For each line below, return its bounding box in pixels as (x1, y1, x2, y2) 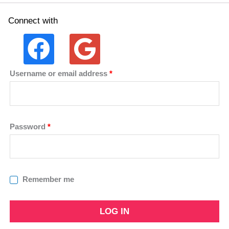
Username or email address (10, 69, 109, 78)
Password (10, 122, 48, 131)
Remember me (22, 175, 74, 184)
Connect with (8, 16, 58, 26)
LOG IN (100, 206, 129, 216)
